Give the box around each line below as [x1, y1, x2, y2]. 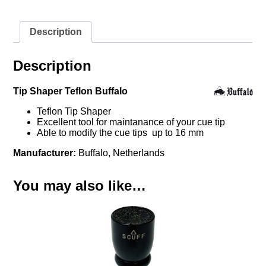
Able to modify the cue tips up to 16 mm [37, 128, 204, 138]
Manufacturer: [13, 148, 77, 159]
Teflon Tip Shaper [37, 106, 112, 117]
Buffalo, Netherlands [76, 148, 165, 159]
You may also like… [13, 178, 147, 194]
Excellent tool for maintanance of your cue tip [37, 117, 226, 128]
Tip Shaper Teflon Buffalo [13, 86, 128, 97]
